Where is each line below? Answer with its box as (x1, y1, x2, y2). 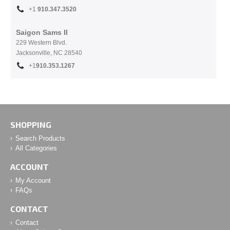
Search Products (15, 135, 65, 142)
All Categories (15, 144, 57, 152)
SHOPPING (10, 120, 51, 129)
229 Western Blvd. (16, 39, 67, 46)
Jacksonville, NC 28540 (16, 49, 82, 56)
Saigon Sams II (16, 28, 68, 36)
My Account (15, 177, 51, 184)
